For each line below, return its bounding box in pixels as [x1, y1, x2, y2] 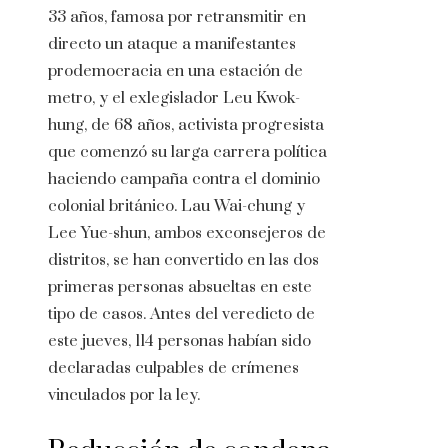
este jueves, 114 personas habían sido [48, 331, 311, 352]
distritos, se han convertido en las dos [48, 250, 319, 271]
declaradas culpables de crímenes [48, 358, 299, 379]
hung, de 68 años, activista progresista [48, 115, 324, 136]
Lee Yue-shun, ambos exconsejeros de [48, 223, 326, 244]
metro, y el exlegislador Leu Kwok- [48, 88, 300, 109]
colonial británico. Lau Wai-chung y [48, 196, 305, 217]
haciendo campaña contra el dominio [48, 169, 320, 190]
